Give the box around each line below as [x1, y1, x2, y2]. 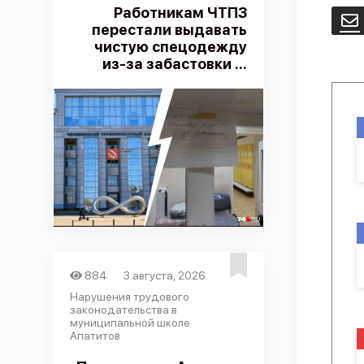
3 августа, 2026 [123, 269, 206, 282]
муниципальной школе [69, 316, 190, 329]
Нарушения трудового [69, 290, 189, 303]
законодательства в [69, 303, 177, 316]
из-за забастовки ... [102, 55, 247, 72]
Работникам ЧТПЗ [113, 4, 247, 21]
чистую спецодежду [93, 38, 247, 55]
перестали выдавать [91, 21, 247, 38]
